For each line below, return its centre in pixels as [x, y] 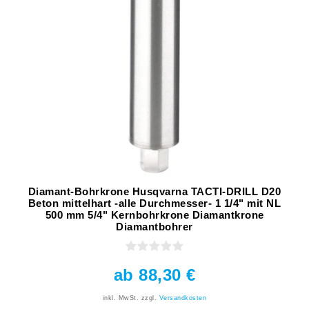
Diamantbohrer [154, 227]
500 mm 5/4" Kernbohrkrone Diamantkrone [154, 215]
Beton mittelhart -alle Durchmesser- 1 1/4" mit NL [154, 203]
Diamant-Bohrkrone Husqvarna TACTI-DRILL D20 [154, 192]
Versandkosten [183, 298]
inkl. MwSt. [121, 298]
